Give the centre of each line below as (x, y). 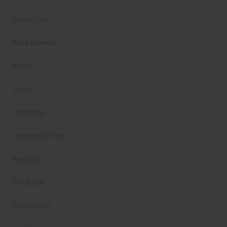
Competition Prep (40, 136)
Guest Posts (31, 206)
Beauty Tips (31, 20)
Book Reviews (34, 43)
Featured (27, 159)
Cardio (23, 89)
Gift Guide (28, 183)
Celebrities (29, 113)
